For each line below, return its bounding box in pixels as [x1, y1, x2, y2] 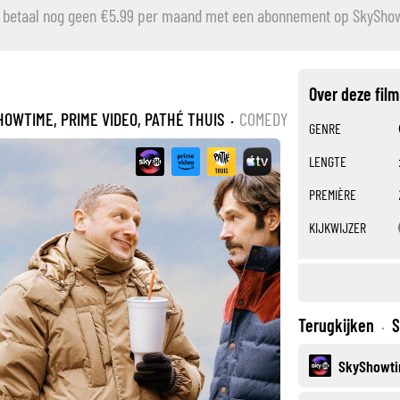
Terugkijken [298, 314, 374, 336]
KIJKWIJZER [309, 219, 366, 236]
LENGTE [309, 153, 346, 170]
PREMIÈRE [309, 186, 356, 203]
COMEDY [239, 108, 287, 129]
